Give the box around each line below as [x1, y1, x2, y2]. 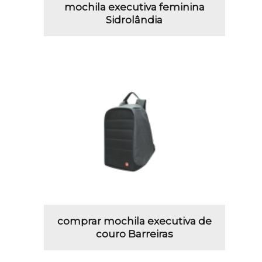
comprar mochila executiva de [57, 215, 212, 227]
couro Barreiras [95, 227, 173, 240]
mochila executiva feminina [64, 1, 205, 13]
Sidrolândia [106, 14, 163, 26]
